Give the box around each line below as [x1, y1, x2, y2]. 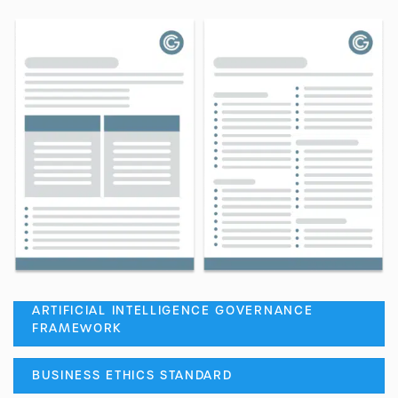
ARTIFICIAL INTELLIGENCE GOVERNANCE [32, 303, 314, 319]
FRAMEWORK [32, 321, 123, 337]
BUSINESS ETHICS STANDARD [32, 368, 233, 384]
